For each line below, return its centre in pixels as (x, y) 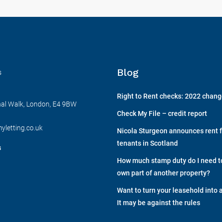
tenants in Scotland (147, 143)
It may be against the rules (159, 203)
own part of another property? (164, 173)
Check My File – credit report (162, 113)
